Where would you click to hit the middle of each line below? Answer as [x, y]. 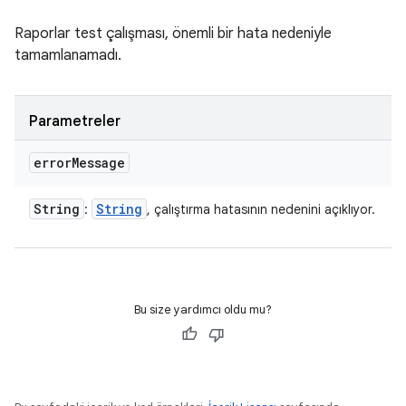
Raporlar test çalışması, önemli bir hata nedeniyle [173, 34]
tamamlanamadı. [68, 55]
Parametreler [75, 121]
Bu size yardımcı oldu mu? [203, 309]
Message [98, 163]
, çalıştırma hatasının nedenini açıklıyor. [261, 209]
